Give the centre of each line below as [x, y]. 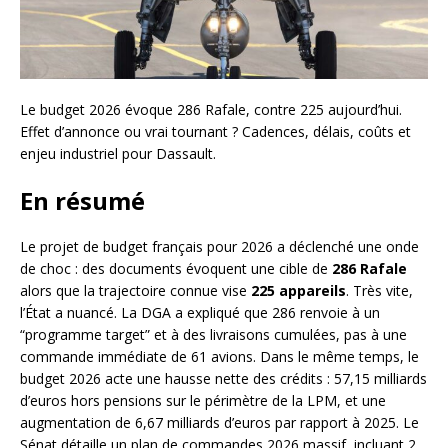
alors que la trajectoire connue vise [135, 291]
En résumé [82, 201]
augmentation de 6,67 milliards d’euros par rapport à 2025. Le [219, 423]
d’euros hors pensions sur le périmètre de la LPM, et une [203, 401]
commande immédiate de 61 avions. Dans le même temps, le [219, 357]
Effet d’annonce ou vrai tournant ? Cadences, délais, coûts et [215, 132]
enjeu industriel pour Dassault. [118, 154]
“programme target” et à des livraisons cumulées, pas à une [213, 335]
